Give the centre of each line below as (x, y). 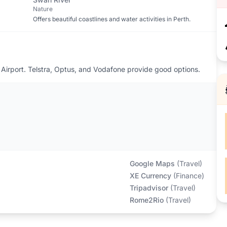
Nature (43, 9)
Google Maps (152, 163)
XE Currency (150, 176)
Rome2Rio (146, 200)
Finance (188, 176)
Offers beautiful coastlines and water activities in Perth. (111, 19)
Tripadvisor (149, 188)
